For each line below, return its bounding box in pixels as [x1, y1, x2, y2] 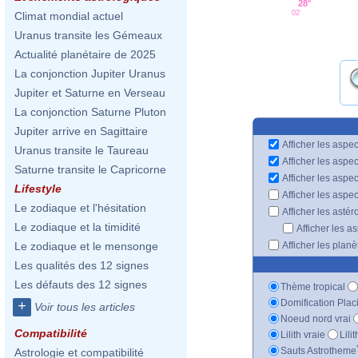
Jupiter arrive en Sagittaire [14, 125, 148, 137]
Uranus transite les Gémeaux [14, 29, 162, 42]
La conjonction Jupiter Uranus [14, 67, 165, 80]
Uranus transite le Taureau [14, 144, 149, 157]
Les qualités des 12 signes [14, 259, 149, 272]
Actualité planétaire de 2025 [14, 48, 156, 61]
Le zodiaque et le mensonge [14, 240, 158, 253]
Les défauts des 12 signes [14, 278, 147, 291]
